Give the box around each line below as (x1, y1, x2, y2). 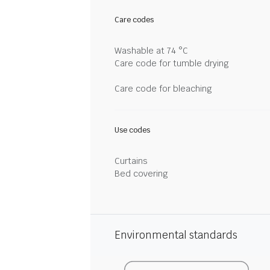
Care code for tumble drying (115, 58, 229, 69)
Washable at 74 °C (115, 45, 188, 56)
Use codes (115, 125, 150, 135)
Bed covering (115, 168, 168, 179)
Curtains (115, 155, 148, 166)
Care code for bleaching (115, 83, 212, 94)
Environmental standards (115, 228, 237, 242)
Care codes (115, 15, 154, 25)
